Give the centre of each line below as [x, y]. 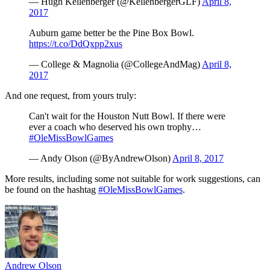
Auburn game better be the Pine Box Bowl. [111, 33]
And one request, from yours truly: [71, 95]
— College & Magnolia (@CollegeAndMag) [115, 64]
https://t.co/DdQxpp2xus [76, 43]
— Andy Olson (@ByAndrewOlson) [101, 158]
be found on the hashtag [52, 189]
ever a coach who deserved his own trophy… [115, 127]
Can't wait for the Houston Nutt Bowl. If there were [127, 116]
